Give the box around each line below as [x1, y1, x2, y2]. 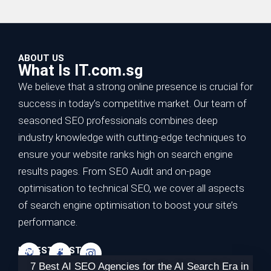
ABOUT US [18, 53, 64, 64]
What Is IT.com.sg [18, 61, 143, 80]
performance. [18, 216, 77, 229]
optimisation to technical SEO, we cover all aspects [18, 182, 244, 195]
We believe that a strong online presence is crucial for [18, 80, 253, 93]
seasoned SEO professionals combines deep [18, 114, 218, 127]
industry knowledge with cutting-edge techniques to [18, 131, 246, 144]
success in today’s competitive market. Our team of [18, 97, 247, 110]
